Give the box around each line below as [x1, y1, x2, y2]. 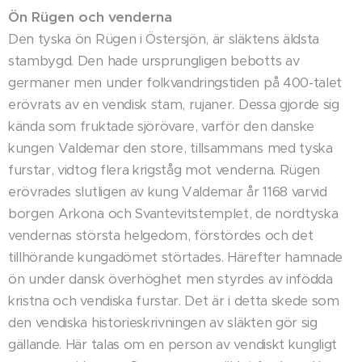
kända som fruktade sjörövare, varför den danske [8, 118, 314, 136]
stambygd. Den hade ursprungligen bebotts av [8, 53, 300, 70]
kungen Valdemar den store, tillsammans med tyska [8, 140, 333, 158]
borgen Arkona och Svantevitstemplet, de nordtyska [8, 205, 339, 223]
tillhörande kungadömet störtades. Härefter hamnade [8, 249, 343, 267]
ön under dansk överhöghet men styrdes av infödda [8, 271, 333, 288]
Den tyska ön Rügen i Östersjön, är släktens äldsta [8, 31, 319, 48]
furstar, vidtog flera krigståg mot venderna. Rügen [8, 162, 320, 179]
